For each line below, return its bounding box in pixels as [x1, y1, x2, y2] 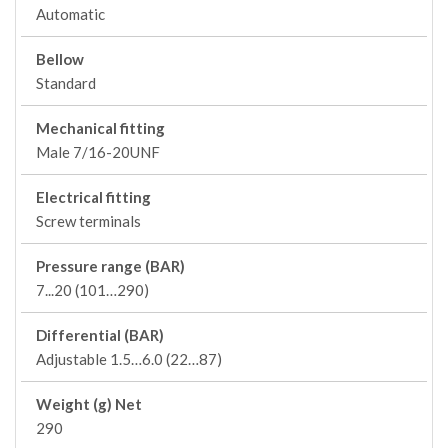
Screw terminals [36, 212, 141, 230]
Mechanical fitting [36, 119, 165, 137]
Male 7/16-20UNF [36, 143, 160, 161]
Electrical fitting [36, 188, 151, 206]
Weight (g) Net [36, 395, 142, 413]
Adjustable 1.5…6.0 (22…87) [36, 350, 222, 368]
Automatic [36, 5, 105, 23]
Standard [36, 74, 96, 92]
